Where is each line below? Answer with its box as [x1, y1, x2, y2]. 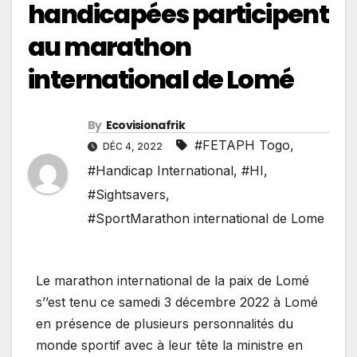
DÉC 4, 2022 [100, 139, 165, 152]
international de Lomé [28, 61, 294, 97]
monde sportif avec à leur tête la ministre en [36, 336, 303, 353]
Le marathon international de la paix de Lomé [36, 272, 309, 288]
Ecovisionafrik [105, 116, 185, 133]
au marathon [28, 28, 191, 65]
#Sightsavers [88, 186, 166, 202]
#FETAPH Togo [194, 136, 290, 153]
